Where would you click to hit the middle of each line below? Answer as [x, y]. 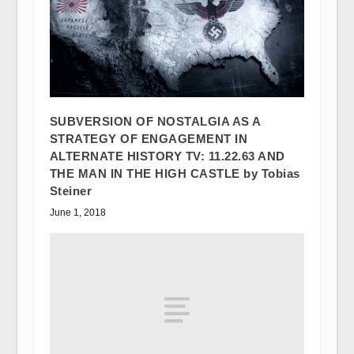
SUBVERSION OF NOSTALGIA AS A [155, 122]
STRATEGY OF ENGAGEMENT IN [149, 139]
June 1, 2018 [77, 213]
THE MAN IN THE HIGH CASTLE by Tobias [175, 174]
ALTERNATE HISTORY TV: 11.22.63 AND [167, 156]
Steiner [71, 191]
